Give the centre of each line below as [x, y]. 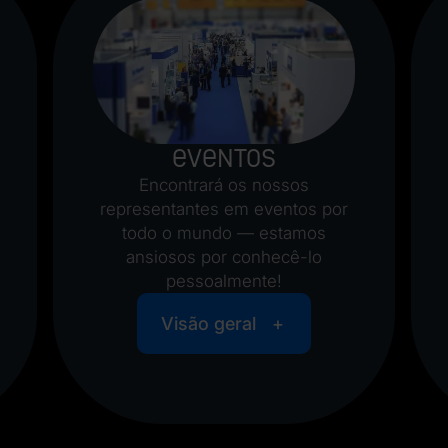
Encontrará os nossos [223, 185]
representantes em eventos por [223, 209]
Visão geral [208, 324]
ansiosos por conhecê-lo [223, 257]
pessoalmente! [223, 281]
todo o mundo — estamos [223, 233]
